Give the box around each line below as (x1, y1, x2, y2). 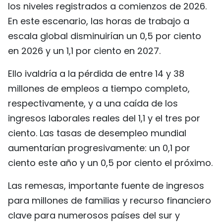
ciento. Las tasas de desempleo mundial (8, 127, 186, 139)
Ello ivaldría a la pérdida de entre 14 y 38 (8, 67, 184, 80)
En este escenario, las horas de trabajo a (8, 15, 189, 27)
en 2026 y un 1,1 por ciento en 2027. (8, 45, 161, 57)
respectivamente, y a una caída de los (8, 97, 178, 110)
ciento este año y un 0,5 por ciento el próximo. (8, 157, 213, 169)
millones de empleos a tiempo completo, (8, 82, 190, 95)
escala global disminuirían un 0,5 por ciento (8, 30, 201, 42)
